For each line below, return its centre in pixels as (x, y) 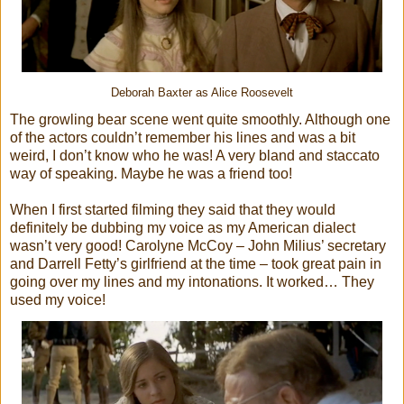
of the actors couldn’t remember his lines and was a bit (183, 137)
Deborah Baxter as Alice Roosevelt (202, 92)
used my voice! (58, 299)
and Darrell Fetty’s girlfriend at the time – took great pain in (196, 263)
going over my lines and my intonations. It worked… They (192, 281)
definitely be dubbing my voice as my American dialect (183, 227)
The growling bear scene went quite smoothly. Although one (200, 119)
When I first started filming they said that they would (173, 209)
